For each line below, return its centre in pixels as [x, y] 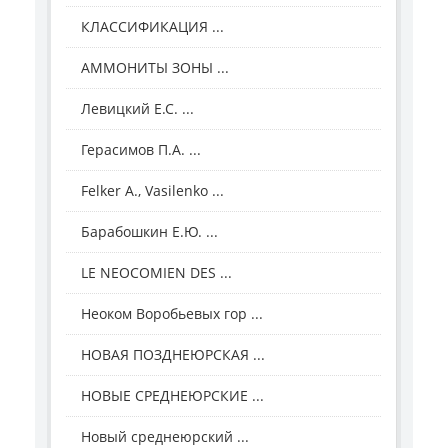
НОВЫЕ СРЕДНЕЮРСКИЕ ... [172, 396]
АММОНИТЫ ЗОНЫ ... [155, 68]
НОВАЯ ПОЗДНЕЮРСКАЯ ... [173, 355]
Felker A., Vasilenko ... [152, 191]
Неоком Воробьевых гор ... [172, 314]
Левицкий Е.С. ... [137, 109]
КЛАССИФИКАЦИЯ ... [152, 27]
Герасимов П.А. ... [141, 150]
